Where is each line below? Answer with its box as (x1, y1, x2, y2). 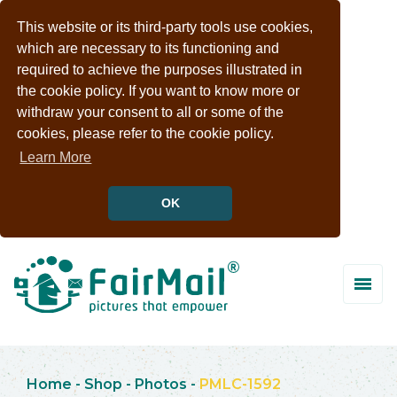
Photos (135, 375, 187, 393)
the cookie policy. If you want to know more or (17, 83, 300, 99)
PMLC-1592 (199, 375, 281, 393)
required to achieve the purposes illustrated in (17, 62, 303, 78)
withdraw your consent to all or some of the (17, 105, 284, 121)
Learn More (19, 150, 92, 166)
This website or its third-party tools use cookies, (17, 19, 314, 35)
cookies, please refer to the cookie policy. (17, 126, 275, 142)
